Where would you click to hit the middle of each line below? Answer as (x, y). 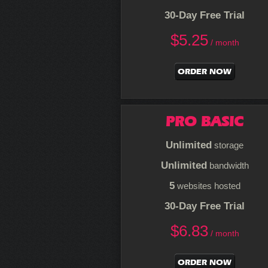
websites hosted (207, 186)
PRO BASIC (205, 121)
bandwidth (228, 165)
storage (228, 145)
